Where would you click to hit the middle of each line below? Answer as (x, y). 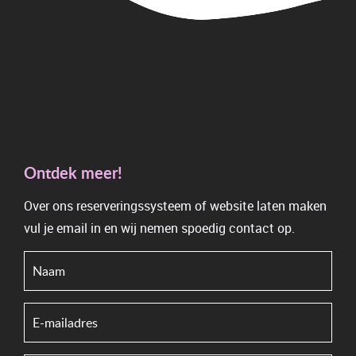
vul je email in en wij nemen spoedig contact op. (159, 228)
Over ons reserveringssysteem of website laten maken (175, 206)
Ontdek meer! (73, 172)
